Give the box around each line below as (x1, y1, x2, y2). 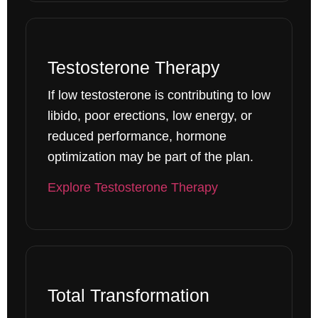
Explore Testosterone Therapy (47, 180, 218, 194)
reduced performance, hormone (47, 128, 226, 143)
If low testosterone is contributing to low (47, 87, 270, 102)
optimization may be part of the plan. (47, 149, 253, 164)
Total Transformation (47, 285, 209, 306)
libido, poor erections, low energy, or (47, 108, 252, 123)
